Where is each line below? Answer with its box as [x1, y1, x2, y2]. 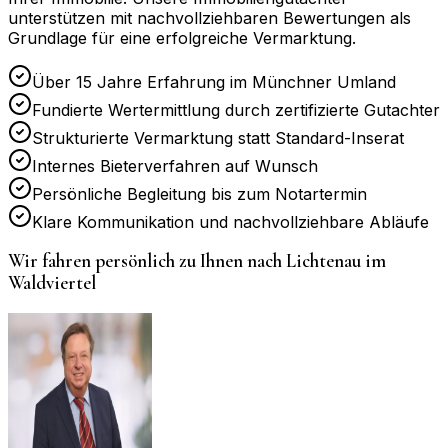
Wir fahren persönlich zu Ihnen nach [8, 250, 286, 273]
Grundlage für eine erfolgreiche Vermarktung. [8, 27, 356, 48]
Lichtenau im [286, 250, 386, 273]
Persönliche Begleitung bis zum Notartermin [32, 183, 367, 204]
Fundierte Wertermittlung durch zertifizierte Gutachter [32, 99, 440, 120]
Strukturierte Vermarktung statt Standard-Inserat [32, 127, 404, 148]
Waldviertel [8, 272, 96, 295]
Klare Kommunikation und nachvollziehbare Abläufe [32, 211, 429, 232]
